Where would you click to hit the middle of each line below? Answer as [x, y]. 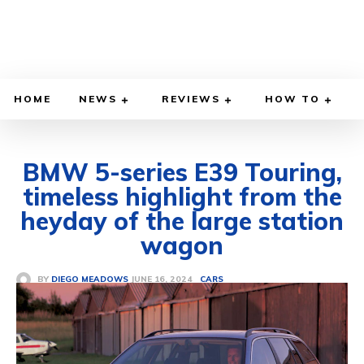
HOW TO [292, 99]
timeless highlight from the [182, 197]
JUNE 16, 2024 [162, 279]
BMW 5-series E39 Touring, [182, 173]
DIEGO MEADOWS [90, 279]
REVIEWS [191, 99]
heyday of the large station [182, 221]
